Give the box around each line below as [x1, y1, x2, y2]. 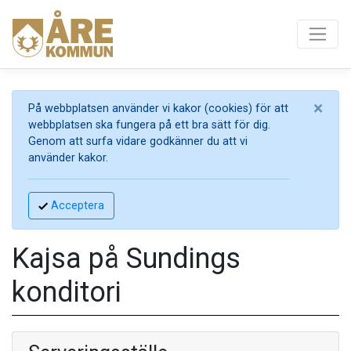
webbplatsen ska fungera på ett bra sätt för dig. [28, 118, 270, 132]
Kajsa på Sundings [12, 242, 241, 275]
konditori [12, 276, 121, 309]
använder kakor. [28, 151, 108, 165]
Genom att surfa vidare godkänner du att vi [28, 135, 248, 148]
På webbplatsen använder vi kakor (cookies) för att [28, 102, 288, 115]
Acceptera [48, 199, 104, 212]
